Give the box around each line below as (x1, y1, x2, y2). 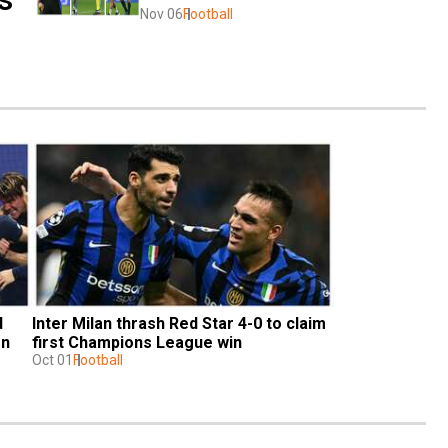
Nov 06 (140, 5, 183, 22)
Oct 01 (32, 351, 73, 368)
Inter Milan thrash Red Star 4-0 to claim (32, 313, 326, 333)
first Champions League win (32, 332, 242, 352)
